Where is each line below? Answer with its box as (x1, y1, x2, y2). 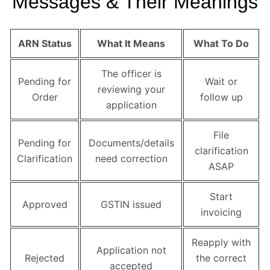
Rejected (25, 252, 64, 265)
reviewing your (97, 83, 165, 96)
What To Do (193, 37, 249, 50)
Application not (96, 244, 166, 257)
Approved (22, 198, 67, 211)
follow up (199, 91, 243, 104)
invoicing (201, 206, 242, 219)
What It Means (97, 37, 165, 50)
